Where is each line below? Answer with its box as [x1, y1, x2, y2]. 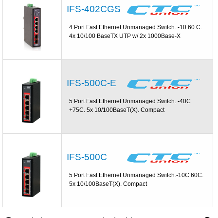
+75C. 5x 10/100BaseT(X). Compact [69, 106, 165, 113]
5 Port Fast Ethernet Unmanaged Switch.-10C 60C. [69, 171, 204, 179]
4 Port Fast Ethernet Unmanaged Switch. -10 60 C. [69, 23, 202, 31]
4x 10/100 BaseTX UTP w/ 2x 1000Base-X [69, 32, 181, 39]
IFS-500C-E [67, 77, 117, 88]
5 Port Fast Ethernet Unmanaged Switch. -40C [69, 97, 191, 105]
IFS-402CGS [67, 3, 121, 14]
